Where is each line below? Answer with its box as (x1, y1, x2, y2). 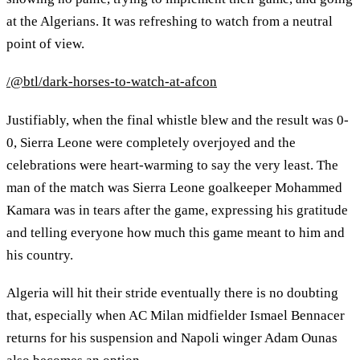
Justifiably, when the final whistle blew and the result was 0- (6, 112, 349, 128)
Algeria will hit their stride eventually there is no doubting (6, 285, 338, 301)
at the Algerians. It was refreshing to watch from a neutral (6, 13, 333, 29)
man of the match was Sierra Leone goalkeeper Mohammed (6, 179, 342, 195)
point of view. (6, 35, 88, 51)
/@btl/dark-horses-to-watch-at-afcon (6, 74, 217, 90)
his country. (6, 247, 76, 263)
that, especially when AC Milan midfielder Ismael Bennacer (6, 308, 345, 324)
